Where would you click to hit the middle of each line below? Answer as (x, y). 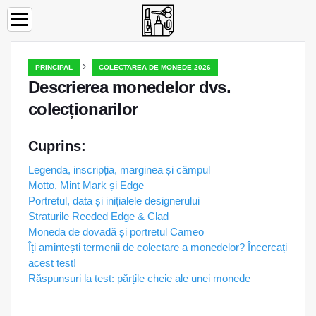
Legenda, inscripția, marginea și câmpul (119, 170)
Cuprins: (57, 146)
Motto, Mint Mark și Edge (86, 185)
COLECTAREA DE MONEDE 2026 (155, 67)
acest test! (52, 263)
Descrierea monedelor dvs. (129, 87)
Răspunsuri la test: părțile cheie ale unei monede (139, 278)
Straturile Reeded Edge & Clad (98, 216)
